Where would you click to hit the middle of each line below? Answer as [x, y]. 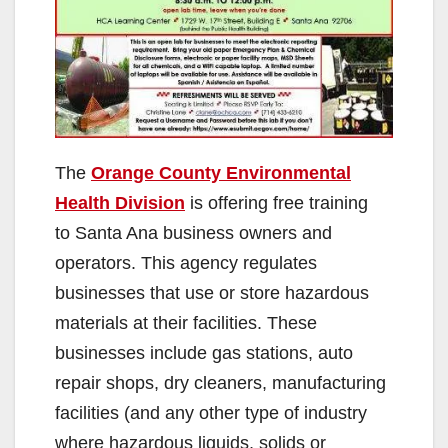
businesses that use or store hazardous [212, 293]
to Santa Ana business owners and [193, 233]
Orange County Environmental [221, 173]
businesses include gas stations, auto [204, 353]
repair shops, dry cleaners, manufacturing [220, 383]
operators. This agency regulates [186, 263]
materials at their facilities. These [186, 323]
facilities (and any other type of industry [211, 413]
